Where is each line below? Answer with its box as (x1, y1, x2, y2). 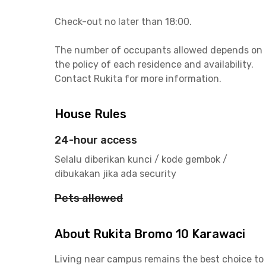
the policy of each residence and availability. (55, 59, 254, 70)
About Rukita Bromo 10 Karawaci (55, 227, 245, 241)
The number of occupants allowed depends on (55, 45, 262, 56)
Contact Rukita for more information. (55, 73, 221, 84)
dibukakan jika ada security (55, 168, 176, 179)
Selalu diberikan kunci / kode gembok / (55, 154, 227, 165)
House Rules (55, 107, 126, 121)
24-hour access (55, 134, 137, 147)
